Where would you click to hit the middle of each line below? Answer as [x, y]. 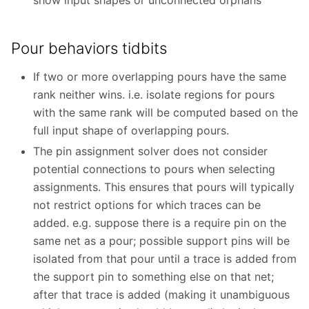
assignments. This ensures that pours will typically [164, 187]
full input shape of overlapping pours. [131, 131]
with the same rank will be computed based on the [166, 113]
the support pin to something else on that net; [153, 277]
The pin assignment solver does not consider [150, 151]
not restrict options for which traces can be [147, 205]
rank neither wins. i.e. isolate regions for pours [154, 95]
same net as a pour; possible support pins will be [161, 241]
